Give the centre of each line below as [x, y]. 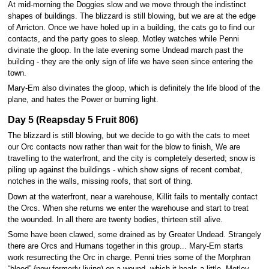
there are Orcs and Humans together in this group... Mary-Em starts [125, 246]
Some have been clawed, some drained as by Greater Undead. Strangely [134, 234]
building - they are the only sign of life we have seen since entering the [130, 62]
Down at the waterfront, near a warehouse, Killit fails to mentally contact [132, 197]
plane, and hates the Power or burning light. [83, 99]
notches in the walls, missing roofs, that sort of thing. [100, 182]
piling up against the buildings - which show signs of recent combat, [125, 170]
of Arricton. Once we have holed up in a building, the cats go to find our [131, 27]
